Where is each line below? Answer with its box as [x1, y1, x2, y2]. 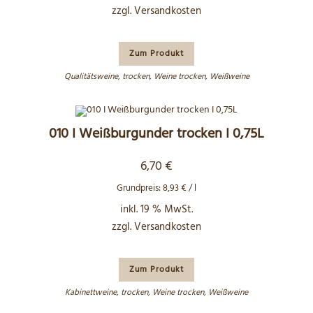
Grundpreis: [117, 180, 163, 196]
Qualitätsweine [64, 70, 118, 84]
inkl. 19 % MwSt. [120, 201, 193, 218]
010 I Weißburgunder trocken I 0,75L [49, 122, 264, 145]
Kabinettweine [65, 285, 117, 300]
